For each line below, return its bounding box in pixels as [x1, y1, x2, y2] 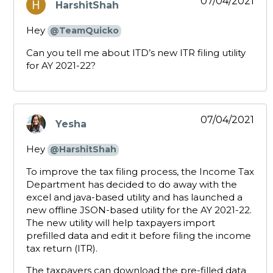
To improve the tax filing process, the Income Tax [26, 166, 254, 178]
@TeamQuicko [50, 25, 119, 37]
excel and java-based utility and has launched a [26, 191, 243, 204]
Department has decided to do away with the [26, 179, 237, 191]
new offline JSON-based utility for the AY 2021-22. [26, 204, 252, 216]
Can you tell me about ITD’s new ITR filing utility [26, 47, 246, 59]
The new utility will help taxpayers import [26, 217, 215, 229]
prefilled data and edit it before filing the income [26, 230, 251, 242]
